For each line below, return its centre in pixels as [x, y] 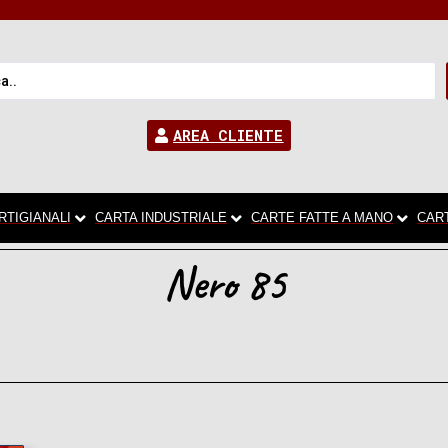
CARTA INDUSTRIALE [161, 217]
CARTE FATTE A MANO [322, 217]
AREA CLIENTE [228, 135]
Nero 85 [224, 284]
